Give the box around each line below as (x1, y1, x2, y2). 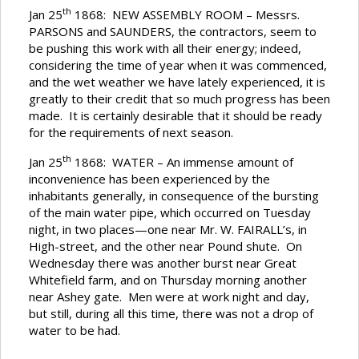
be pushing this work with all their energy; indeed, (29, 40, 301, 57)
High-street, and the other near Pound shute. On (29, 238, 302, 255)
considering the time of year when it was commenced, (29, 57, 327, 74)
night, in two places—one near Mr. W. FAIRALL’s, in (29, 221, 307, 238)
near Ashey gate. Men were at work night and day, (29, 288, 309, 305)
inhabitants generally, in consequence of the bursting (29, 188, 319, 204)
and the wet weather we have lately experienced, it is (29, 74, 325, 91)
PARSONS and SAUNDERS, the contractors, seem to (29, 23, 317, 40)
